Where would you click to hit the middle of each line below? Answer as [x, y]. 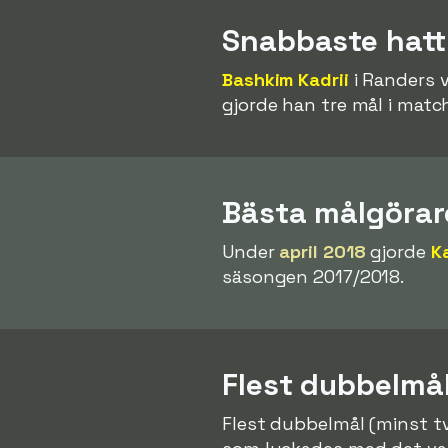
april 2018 [322, 251]
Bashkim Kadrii [285, 79]
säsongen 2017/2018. [313, 276]
